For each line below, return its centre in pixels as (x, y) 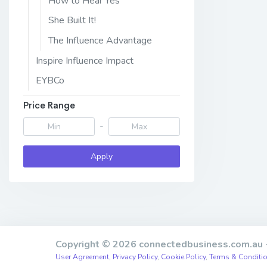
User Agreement (82, 257)
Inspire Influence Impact (85, 60)
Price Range (49, 105)
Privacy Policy (135, 257)
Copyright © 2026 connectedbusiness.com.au (159, 245)
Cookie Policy (183, 257)
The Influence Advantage (100, 40)
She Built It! (72, 21)
